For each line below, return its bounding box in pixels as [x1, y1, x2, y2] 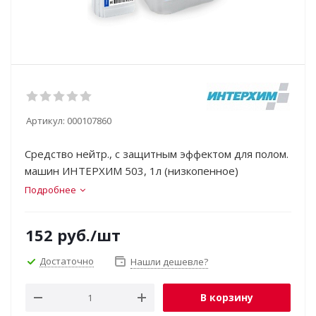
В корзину [200, 291, 253, 304]
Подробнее [25, 183, 76, 196]
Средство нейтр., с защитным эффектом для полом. [25, 147, 288, 161]
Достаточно [39, 255, 94, 267]
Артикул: [26, 114, 65, 127]
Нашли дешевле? [130, 255, 208, 268]
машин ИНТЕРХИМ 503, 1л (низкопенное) [25, 164, 238, 178]
